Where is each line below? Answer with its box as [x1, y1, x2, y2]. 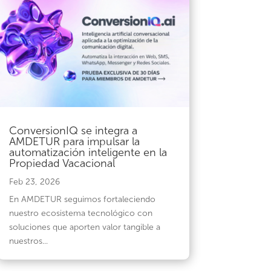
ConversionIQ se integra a [8, 124, 137, 138]
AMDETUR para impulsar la [8, 135, 140, 149]
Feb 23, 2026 [8, 177, 60, 188]
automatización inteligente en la [8, 146, 167, 160]
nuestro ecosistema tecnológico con [8, 208, 152, 219]
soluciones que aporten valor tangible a [8, 222, 160, 233]
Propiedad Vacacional [8, 157, 115, 171]
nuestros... [8, 236, 48, 247]
